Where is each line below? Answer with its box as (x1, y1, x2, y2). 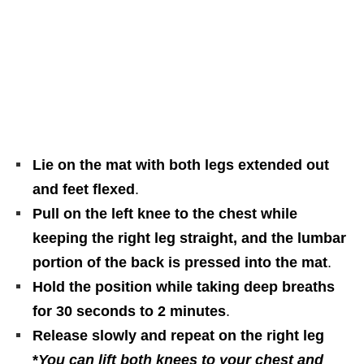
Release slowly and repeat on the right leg (32, 327, 324, 344)
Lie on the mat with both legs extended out (32, 156, 329, 173)
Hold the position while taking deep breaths (32, 278, 335, 295)
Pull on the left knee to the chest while (32, 205, 297, 222)
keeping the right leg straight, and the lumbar (32, 229, 346, 246)
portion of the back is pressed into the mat (32, 253, 327, 271)
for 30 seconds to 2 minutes (32, 302, 226, 319)
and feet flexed (32, 180, 135, 197)
